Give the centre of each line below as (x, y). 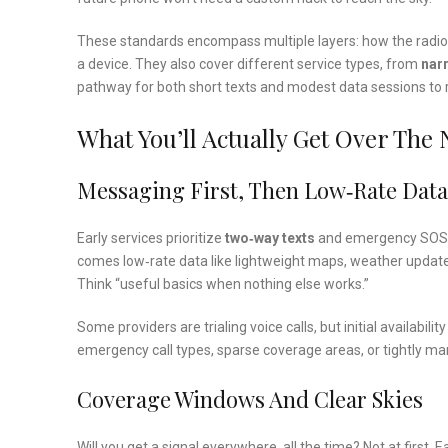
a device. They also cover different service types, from (249, 64)
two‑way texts (270, 238)
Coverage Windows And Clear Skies (250, 399)
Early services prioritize (151, 238)
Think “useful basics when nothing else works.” (223, 284)
